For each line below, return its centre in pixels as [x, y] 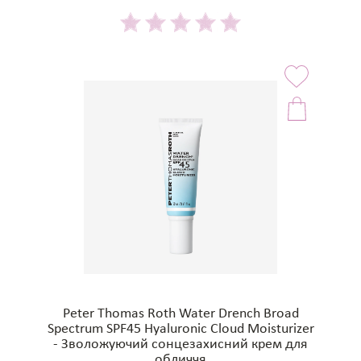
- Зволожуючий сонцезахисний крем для [180, 345]
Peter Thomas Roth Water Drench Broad [180, 314]
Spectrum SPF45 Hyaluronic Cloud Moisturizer [180, 330]
